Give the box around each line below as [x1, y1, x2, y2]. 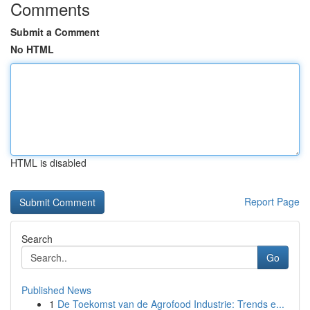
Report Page [244, 194, 300, 208]
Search [21, 232, 53, 246]
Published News [21, 283, 91, 297]
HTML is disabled [10, 156, 86, 170]
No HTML [10, 42, 54, 56]
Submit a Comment [10, 25, 100, 39]
